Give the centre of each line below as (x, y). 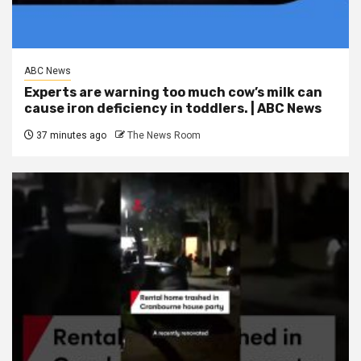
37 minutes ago (70, 135)
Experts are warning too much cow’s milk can (173, 92)
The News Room (164, 135)
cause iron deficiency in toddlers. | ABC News (173, 108)
